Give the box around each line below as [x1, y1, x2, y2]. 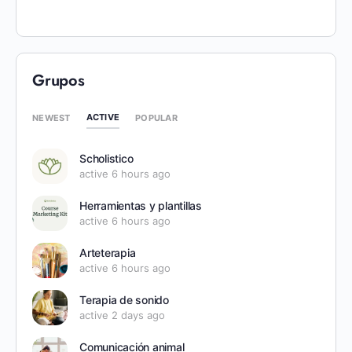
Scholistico [79, 152, 134, 165]
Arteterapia [79, 246, 136, 259]
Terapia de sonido [79, 293, 169, 306]
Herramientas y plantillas [79, 199, 202, 212]
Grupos [32, 69, 85, 92]
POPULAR [135, 112, 178, 123]
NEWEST [32, 112, 71, 123]
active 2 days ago [79, 309, 165, 321]
